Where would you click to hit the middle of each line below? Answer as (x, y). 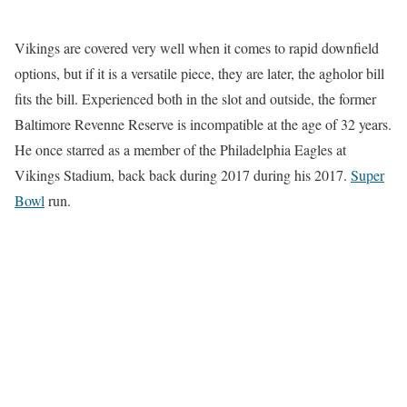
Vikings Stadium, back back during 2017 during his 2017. (183, 175)
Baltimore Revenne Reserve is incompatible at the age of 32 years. (203, 124)
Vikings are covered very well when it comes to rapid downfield (197, 48)
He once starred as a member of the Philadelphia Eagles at (180, 150)
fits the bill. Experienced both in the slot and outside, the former (195, 99)
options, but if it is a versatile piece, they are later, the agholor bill (199, 74)
